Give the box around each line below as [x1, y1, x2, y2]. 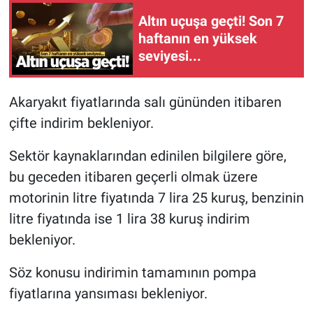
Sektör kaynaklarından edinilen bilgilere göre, [8, 147, 286, 165]
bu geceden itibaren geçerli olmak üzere [8, 168, 258, 186]
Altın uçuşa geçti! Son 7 [138, 12, 284, 29]
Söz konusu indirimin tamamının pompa [8, 264, 256, 282]
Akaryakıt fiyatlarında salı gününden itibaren [8, 94, 282, 111]
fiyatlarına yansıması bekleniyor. [8, 285, 208, 303]
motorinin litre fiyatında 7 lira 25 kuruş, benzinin [8, 189, 304, 207]
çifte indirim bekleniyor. [8, 115, 154, 132]
